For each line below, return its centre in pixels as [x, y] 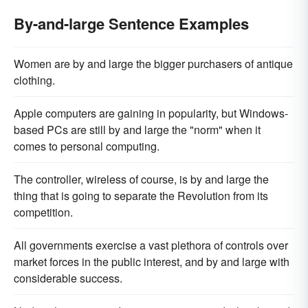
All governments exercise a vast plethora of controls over [151, 245]
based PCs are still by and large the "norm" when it [137, 130]
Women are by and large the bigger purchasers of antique [153, 64]
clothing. [34, 80]
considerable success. [68, 278]
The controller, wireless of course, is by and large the [141, 179]
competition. [43, 212]
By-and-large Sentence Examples [131, 23]
